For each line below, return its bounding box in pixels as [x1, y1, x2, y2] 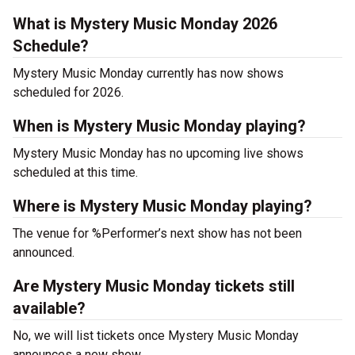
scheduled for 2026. [13, 85, 124, 100]
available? [13, 299, 86, 318]
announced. [13, 245, 74, 260]
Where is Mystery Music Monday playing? [13, 197, 312, 216]
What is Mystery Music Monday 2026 [13, 14, 277, 33]
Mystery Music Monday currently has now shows [13, 66, 284, 81]
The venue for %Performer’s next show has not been [13, 226, 302, 241]
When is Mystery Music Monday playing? [13, 116, 306, 136]
